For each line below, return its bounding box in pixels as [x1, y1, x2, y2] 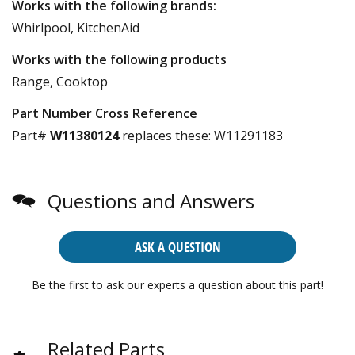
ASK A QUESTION [134, 237, 221, 256]
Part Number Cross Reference [12, 104, 197, 122]
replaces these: [119, 126, 211, 144]
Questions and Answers [48, 187, 254, 214]
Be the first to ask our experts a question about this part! [32, 277, 323, 292]
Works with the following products [12, 50, 227, 68]
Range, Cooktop [12, 72, 108, 90]
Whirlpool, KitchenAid [12, 18, 139, 36]
